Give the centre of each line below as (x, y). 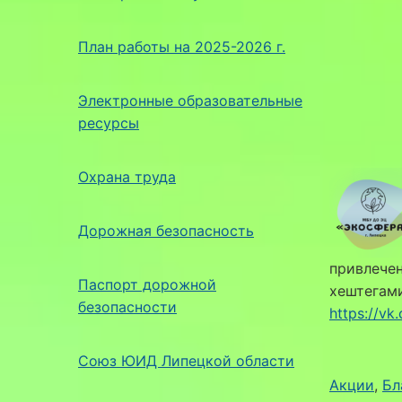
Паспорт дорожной (147, 284)
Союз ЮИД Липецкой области (186, 360)
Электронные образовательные (190, 100)
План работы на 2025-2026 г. (182, 46)
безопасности (127, 306)
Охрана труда (127, 176)
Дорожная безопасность (166, 230)
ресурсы (109, 122)
